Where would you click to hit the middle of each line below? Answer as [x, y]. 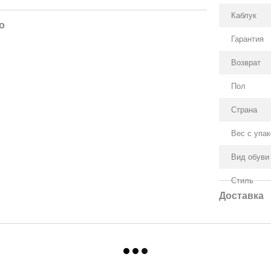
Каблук [244, 15]
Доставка [242, 196]
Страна [244, 110]
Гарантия [248, 39]
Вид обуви [250, 157]
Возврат [246, 63]
